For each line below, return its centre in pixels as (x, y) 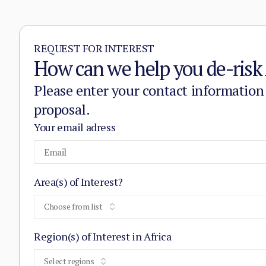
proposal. (62, 109)
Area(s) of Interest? (78, 182)
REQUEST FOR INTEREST (94, 48)
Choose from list (73, 206)
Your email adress (75, 127)
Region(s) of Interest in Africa (103, 236)
